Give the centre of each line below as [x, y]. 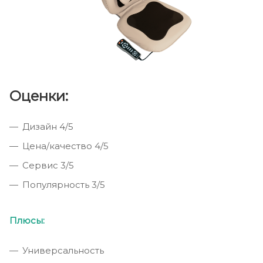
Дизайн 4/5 [48, 127]
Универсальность [63, 251]
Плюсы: [27, 221]
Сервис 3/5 [48, 166]
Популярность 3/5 [64, 185]
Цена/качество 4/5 [65, 146]
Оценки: [39, 96]
